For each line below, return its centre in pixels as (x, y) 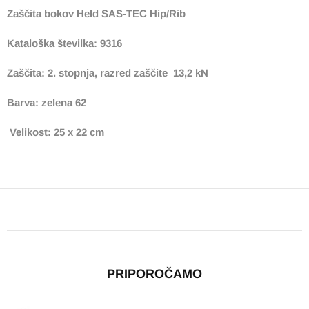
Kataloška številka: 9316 (66, 43)
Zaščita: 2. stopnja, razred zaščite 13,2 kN (108, 72)
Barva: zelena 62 (47, 102)
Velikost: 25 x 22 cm (57, 132)
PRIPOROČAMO (154, 273)
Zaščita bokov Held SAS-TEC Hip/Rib (96, 13)
